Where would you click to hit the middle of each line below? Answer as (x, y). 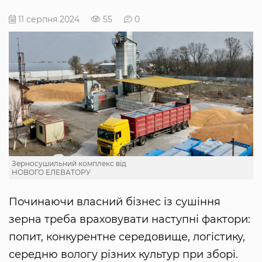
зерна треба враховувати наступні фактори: (130, 220)
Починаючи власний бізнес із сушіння (115, 202)
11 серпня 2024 (48, 19)
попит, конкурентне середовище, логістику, (127, 237)
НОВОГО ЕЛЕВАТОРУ (51, 173)
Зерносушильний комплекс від (69, 164)
